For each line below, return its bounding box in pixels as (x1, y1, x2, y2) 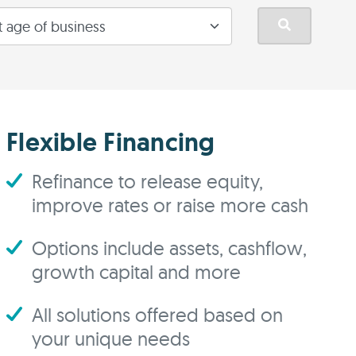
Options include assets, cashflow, (32, 236, 307, 260)
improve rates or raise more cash (32, 193, 308, 217)
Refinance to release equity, (32, 169, 263, 193)
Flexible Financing (6, 126, 215, 159)
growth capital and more (32, 260, 241, 284)
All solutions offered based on (32, 303, 283, 327)
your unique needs (32, 327, 190, 350)
